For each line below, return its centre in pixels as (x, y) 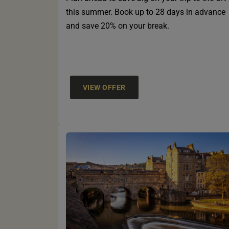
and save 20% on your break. (118, 26)
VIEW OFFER (104, 88)
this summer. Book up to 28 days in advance (146, 12)
